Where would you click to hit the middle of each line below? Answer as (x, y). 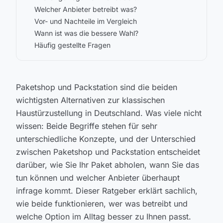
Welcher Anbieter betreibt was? (86, 9)
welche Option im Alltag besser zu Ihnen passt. (104, 217)
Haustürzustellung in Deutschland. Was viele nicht (109, 113)
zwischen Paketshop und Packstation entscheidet (108, 152)
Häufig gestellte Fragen (72, 45)
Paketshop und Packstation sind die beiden (97, 87)
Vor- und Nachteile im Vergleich (86, 21)
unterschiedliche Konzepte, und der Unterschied (106, 139)
